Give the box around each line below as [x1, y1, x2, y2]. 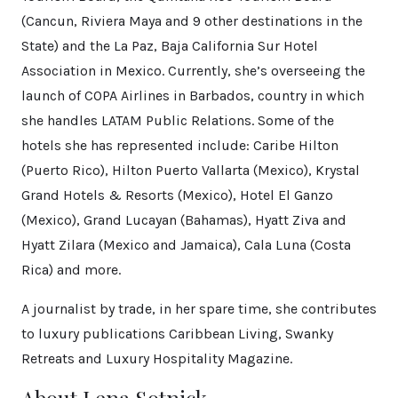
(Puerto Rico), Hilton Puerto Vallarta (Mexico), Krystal [21, 162, 360, 179]
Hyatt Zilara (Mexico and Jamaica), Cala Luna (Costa [21, 236, 351, 254]
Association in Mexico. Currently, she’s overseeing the [21, 62, 365, 80]
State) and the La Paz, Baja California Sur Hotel [21, 37, 318, 55]
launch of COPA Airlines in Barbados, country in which [21, 87, 364, 105]
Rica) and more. [21, 261, 121, 279]
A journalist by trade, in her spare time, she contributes [21, 300, 377, 318]
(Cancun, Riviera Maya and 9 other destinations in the [21, 12, 362, 30]
